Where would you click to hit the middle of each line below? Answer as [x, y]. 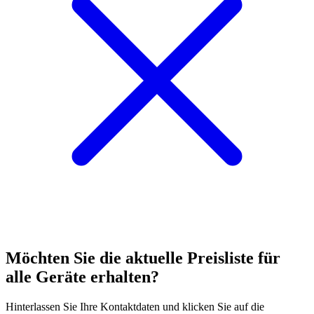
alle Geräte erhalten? [82, 277]
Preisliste [220, 258]
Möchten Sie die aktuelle [96, 258]
